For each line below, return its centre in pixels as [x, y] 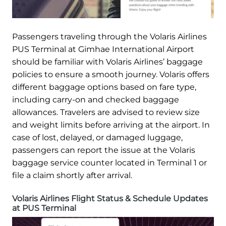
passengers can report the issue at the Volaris [104, 150]
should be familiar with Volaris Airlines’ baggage [107, 62]
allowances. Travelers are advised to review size [106, 112]
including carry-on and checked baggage [96, 99]
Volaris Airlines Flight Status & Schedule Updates [110, 198]
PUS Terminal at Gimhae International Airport [103, 49]
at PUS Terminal [44, 208]
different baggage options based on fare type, [104, 87]
